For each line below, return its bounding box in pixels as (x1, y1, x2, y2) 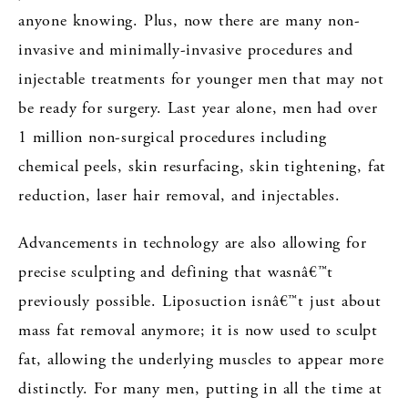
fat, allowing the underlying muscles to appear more (18, 348, 384, 370)
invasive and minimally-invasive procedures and (18, 38, 353, 60)
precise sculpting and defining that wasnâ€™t (18, 260, 334, 282)
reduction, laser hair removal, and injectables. (18, 184, 341, 206)
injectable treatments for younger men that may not (18, 67, 384, 89)
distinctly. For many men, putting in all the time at (18, 377, 382, 399)
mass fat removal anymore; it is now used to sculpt (18, 319, 378, 341)
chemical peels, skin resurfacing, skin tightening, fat (18, 155, 387, 177)
